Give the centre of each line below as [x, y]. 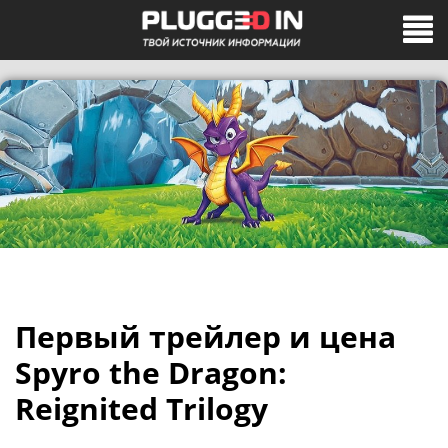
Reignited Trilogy [141, 408]
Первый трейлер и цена [205, 336]
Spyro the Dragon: [151, 372]
